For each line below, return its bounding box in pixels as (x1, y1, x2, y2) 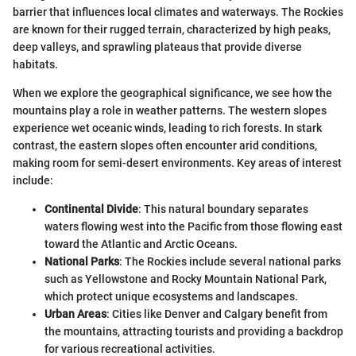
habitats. (13, 58, 58, 72)
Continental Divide (44, 203, 138, 216)
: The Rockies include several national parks (119, 255, 341, 269)
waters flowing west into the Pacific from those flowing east (44, 220, 342, 234)
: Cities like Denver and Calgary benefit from (106, 308, 327, 321)
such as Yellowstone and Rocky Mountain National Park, (44, 273, 327, 286)
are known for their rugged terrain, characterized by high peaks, (13, 23, 331, 37)
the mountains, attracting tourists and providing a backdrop (44, 325, 343, 339)
